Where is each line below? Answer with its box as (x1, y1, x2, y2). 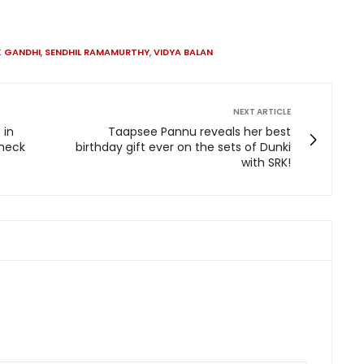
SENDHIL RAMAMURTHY (45, 45, 149, 59)
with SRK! (241, 154, 291, 171)
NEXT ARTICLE (233, 106, 291, 119)
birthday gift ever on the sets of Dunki (76, 139, 291, 156)
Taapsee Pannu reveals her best (108, 123, 291, 141)
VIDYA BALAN (154, 45, 213, 59)
